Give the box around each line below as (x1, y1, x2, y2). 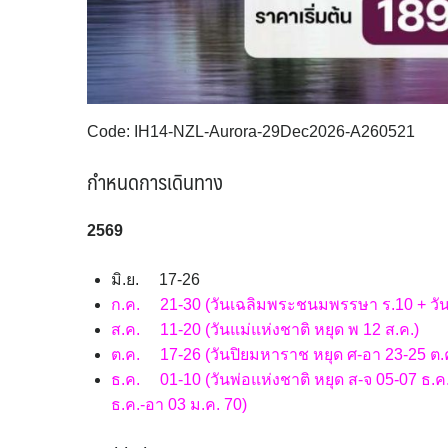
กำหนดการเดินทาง (87, 164, 223, 200)
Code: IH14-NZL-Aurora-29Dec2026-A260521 (87, 123, 415, 141)
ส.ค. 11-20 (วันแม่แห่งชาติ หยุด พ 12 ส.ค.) (111, 320, 419, 338)
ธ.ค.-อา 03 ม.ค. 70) (111, 395, 247, 413)
